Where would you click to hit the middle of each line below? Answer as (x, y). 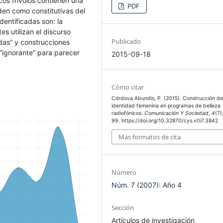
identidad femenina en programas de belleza (166, 106)
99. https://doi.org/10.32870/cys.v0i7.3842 (165, 120)
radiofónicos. (128, 113)
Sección (123, 208)
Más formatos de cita (150, 137)
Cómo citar (128, 87)
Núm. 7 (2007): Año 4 (147, 185)
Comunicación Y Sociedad (177, 113)
